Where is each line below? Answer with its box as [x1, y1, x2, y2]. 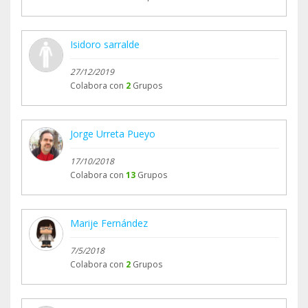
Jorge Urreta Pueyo [70, 127, 155, 141]
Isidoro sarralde [70, 38, 140, 52]
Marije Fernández [70, 217, 148, 230]
